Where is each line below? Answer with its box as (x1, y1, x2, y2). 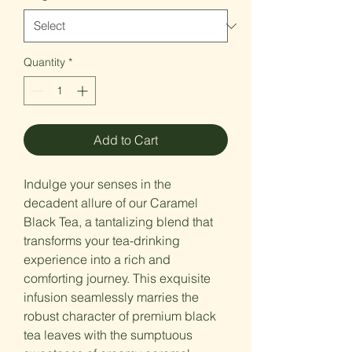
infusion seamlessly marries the (24, 289, 199, 305)
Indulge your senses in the (24, 176, 171, 192)
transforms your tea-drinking (24, 233, 180, 248)
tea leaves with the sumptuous (24, 327, 192, 343)
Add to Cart (93, 132, 158, 148)
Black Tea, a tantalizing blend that (24, 214, 213, 229)
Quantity (24, 55, 65, 69)
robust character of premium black (24, 308, 216, 324)
